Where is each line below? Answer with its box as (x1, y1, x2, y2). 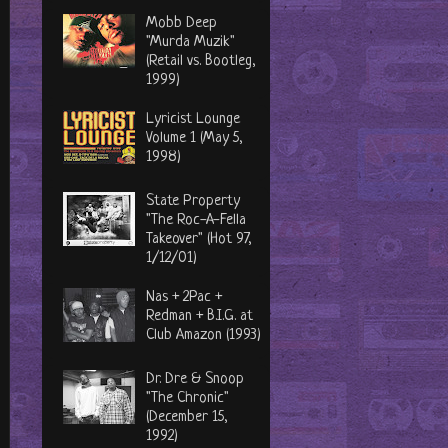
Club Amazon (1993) (146, 326, 262, 344)
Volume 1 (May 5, (146, 129, 244, 147)
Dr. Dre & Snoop (146, 370, 245, 388)
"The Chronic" (146, 389, 230, 407)
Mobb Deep (146, 14, 218, 32)
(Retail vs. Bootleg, (146, 52, 257, 70)
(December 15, (146, 408, 229, 426)
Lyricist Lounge (146, 110, 241, 128)
